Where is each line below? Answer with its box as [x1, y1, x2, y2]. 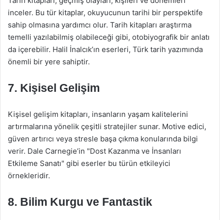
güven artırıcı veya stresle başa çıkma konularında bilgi [8, 134, 198, 143]
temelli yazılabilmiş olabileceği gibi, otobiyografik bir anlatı [8, 32, 210, 42]
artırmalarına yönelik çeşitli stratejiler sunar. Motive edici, [8, 122, 206, 131]
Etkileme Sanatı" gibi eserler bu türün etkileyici [8, 159, 170, 168]
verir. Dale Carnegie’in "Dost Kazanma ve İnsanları [8, 146, 181, 156]
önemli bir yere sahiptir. [8, 57, 90, 66]
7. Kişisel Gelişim [8, 82, 100, 94]
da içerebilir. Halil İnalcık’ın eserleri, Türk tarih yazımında [8, 45, 203, 54]
